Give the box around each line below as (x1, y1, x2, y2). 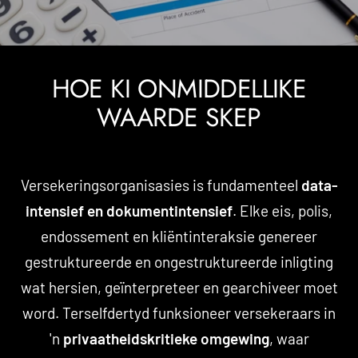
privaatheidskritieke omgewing (62, 328, 269, 348)
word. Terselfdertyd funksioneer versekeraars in (22, 303, 336, 322)
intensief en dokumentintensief (26, 201, 233, 220)
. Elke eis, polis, (233, 201, 332, 220)
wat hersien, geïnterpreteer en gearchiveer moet (20, 277, 338, 296)
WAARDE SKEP (97, 98, 261, 136)
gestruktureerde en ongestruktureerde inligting (25, 252, 333, 271)
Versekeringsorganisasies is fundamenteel (20, 175, 301, 194)
